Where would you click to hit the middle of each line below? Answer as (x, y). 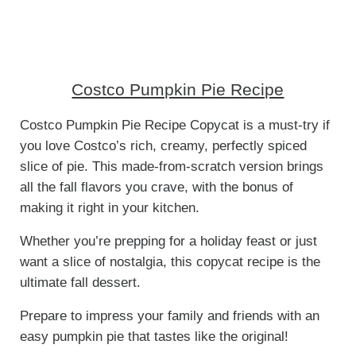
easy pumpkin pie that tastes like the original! (154, 337)
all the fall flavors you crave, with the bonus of (156, 188)
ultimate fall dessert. (80, 283)
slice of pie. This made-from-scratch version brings (171, 167)
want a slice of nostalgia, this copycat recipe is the (170, 262)
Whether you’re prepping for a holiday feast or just (168, 242)
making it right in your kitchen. (109, 208)
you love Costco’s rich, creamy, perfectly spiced (163, 146)
